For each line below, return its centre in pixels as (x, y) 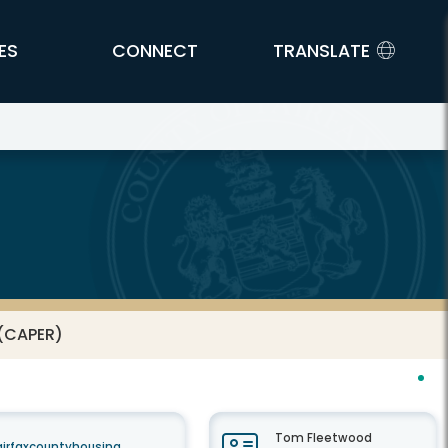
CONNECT (155, 51)
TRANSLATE (321, 51)
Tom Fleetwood (323, 438)
